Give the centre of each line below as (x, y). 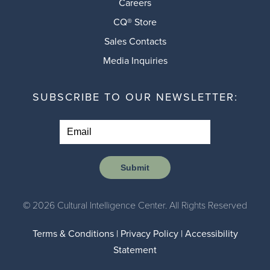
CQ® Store (135, 22)
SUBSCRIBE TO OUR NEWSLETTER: (135, 97)
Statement (135, 250)
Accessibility (211, 234)
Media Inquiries (135, 61)
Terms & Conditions (73, 234)
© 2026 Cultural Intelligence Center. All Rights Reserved (135, 205)
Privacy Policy (149, 234)
